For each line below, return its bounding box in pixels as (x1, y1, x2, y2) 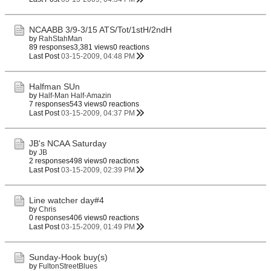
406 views (70, 214, 103, 222)
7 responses (29, 100, 70, 108)
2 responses (29, 157, 70, 165)
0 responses (29, 214, 70, 222)
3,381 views (74, 43, 113, 51)
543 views (70, 100, 103, 108)
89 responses (29, 43, 74, 51)
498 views (70, 157, 103, 165)
